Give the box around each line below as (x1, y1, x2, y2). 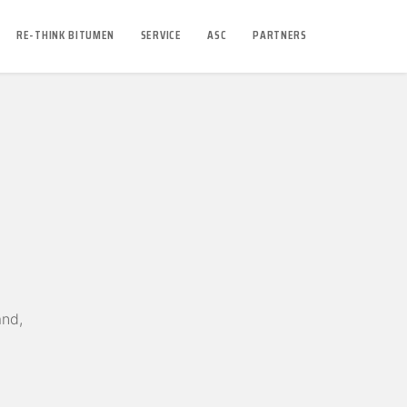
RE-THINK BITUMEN (16, 25, 114, 45)
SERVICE (140, 25, 182, 45)
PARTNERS (253, 25, 307, 45)
